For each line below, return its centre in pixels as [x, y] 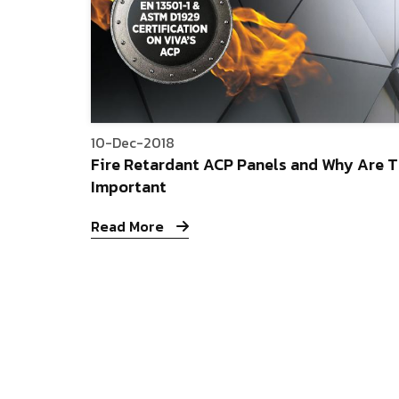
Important [129, 187]
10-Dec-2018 [133, 143]
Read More [129, 227]
